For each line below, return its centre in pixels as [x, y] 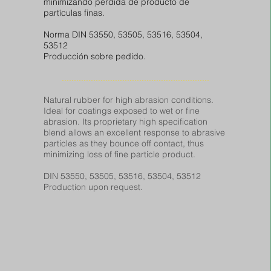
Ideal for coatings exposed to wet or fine [121, 111]
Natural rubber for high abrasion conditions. [128, 100]
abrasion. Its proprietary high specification [125, 122]
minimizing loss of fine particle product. [119, 154]
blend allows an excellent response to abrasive [134, 132]
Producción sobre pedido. [94, 56]
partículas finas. [75, 13]
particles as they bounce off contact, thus [123, 143]
